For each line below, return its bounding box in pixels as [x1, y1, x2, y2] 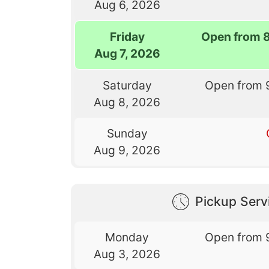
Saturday [102, 77, 152, 92]
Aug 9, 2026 [94, 142, 161, 157]
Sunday [106, 125, 148, 141]
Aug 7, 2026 [94, 46, 161, 61]
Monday [105, 229, 150, 244]
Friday [110, 29, 145, 44]
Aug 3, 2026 [94, 246, 161, 261]
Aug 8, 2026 [94, 94, 161, 109]
